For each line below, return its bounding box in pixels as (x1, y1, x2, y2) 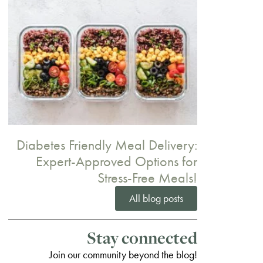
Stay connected (87, 226, 197, 249)
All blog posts (129, 191, 183, 205)
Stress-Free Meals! (97, 168, 197, 187)
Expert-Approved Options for (36, 151, 197, 170)
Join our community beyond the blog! (49, 247, 197, 261)
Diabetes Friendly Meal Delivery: (16, 135, 197, 154)
